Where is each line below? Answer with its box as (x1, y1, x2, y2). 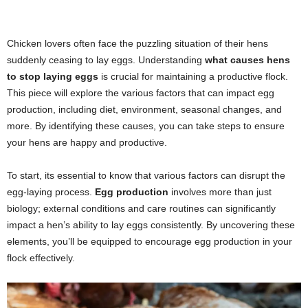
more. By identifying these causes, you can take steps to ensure (7, 120, 285, 132)
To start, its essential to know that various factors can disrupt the (7, 170, 285, 181)
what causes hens (205, 54, 290, 66)
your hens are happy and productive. (7, 137, 167, 148)
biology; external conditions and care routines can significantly (7, 203, 276, 214)
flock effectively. (7, 252, 75, 264)
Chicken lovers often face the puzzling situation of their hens (7, 38, 268, 49)
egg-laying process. (7, 186, 95, 198)
